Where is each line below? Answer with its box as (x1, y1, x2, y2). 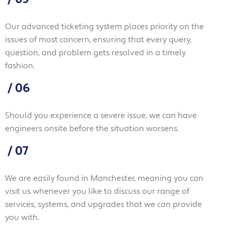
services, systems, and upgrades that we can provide (5, 199, 202, 209)
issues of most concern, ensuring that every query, (5, 34, 191, 45)
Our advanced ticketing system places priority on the (5, 21, 204, 32)
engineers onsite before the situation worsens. (5, 123, 179, 134)
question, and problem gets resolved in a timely (5, 47, 186, 58)
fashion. (5, 60, 35, 71)
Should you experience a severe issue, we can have (5, 110, 197, 121)
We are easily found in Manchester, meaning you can (5, 173, 203, 183)
